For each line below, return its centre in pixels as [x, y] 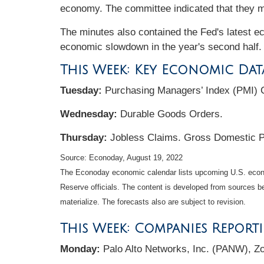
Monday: [82, 249]
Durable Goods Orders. [170, 114]
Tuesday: [81, 90]
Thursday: [85, 137]
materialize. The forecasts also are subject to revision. [153, 202]
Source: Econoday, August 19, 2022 [121, 158]
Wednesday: [89, 114]
